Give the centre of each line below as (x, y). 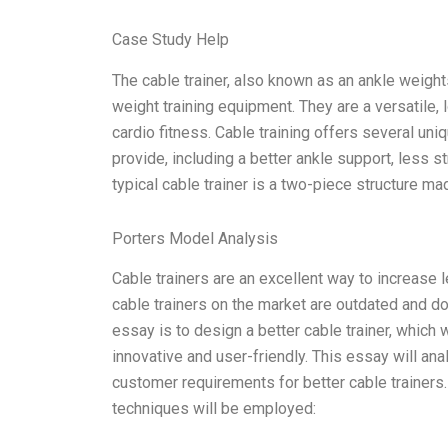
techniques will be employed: (214, 409)
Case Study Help (170, 39)
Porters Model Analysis (195, 238)
